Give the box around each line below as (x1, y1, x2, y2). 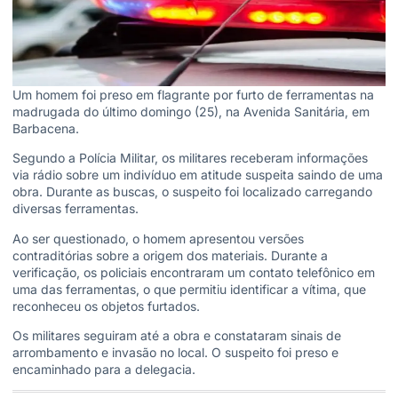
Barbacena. (12, 120, 79, 136)
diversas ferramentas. (12, 201, 139, 217)
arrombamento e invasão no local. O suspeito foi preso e (12, 345, 338, 361)
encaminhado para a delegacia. (12, 362, 195, 378)
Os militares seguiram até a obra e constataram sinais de (12, 328, 341, 344)
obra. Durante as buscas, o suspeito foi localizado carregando (12, 184, 372, 200)
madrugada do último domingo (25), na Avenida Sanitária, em (12, 103, 370, 119)
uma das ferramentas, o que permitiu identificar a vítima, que (12, 281, 366, 297)
